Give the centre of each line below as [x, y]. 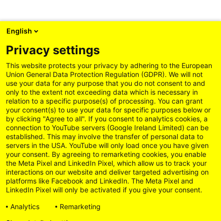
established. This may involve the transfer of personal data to [105, 136]
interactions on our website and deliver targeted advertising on [107, 172]
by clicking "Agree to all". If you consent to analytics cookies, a [107, 119]
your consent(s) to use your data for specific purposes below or [108, 110]
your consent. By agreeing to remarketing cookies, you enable [106, 154]
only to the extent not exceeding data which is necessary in [102, 92]
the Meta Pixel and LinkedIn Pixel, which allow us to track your [106, 163]
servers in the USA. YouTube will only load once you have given [107, 145]
